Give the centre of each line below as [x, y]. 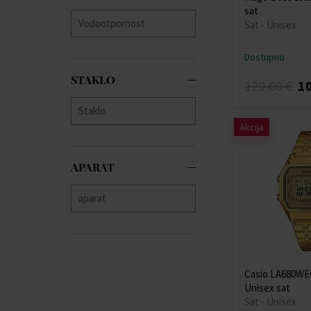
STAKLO [93, 79]
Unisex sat [267, 288]
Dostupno [264, 57]
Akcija [252, 127]
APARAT [93, 167]
